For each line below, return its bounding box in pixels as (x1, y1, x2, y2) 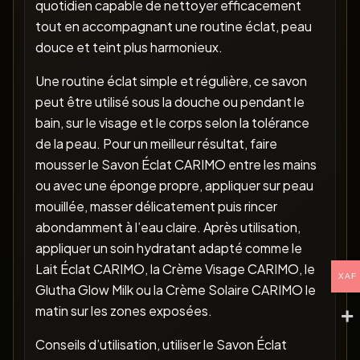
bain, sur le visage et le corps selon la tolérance (35, 114, 309, 132)
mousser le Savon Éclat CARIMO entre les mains (35, 156, 317, 174)
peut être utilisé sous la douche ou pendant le (35, 93, 305, 111)
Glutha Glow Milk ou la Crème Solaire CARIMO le (35, 281, 316, 299)
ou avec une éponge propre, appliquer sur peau (35, 177, 313, 194)
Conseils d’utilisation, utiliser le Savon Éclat (35, 336, 287, 354)
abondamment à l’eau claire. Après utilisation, (35, 219, 301, 236)
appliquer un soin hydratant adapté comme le (35, 239, 302, 257)
